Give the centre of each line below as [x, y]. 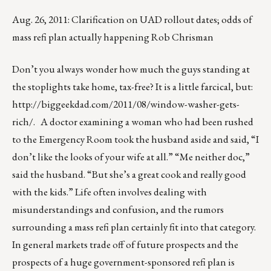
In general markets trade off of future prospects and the [125, 245]
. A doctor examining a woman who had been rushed [143, 122]
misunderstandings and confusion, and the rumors [118, 210]
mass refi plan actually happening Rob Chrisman [113, 37]
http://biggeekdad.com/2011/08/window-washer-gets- [126, 104]
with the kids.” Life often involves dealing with [109, 192]
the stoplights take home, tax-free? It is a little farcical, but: [132, 87]
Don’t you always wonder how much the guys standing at [131, 69]
